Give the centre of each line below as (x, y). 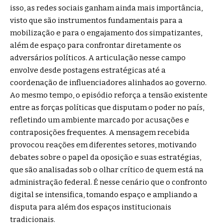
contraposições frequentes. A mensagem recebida (100, 132)
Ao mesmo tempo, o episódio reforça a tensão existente (109, 95)
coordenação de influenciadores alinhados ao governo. (108, 82)
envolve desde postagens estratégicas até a (88, 70)
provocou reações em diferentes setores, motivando (103, 145)
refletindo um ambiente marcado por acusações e (100, 120)
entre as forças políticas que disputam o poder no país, (107, 107)
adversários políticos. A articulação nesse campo (98, 57)
